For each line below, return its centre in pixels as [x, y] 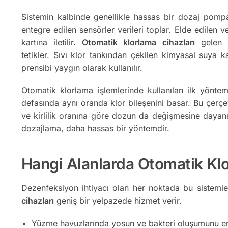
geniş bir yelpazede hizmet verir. [118, 201]
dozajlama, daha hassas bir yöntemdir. [95, 129]
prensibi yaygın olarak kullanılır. [82, 68]
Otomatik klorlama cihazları [138, 42]
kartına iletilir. [52, 42]
